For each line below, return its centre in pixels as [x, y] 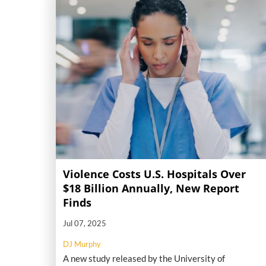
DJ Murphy [82, 244]
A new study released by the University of [144, 258]
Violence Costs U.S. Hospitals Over [154, 174]
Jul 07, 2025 [85, 223]
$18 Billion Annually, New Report [151, 188]
